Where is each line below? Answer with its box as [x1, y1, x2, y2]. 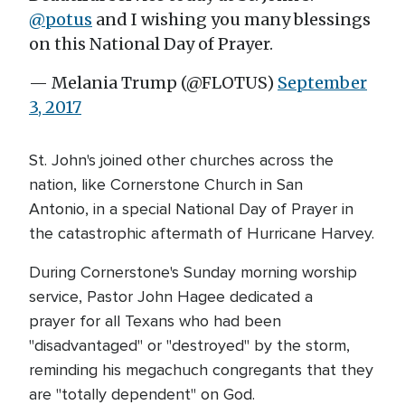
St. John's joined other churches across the [29, 150, 334, 170]
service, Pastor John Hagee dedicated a [29, 287, 313, 306]
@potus [29, 9, 92, 30]
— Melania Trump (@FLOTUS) [29, 72, 278, 93]
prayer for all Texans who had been [29, 311, 281, 331]
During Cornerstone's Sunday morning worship [29, 262, 357, 282]
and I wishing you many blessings [92, 9, 371, 30]
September [278, 72, 367, 93]
